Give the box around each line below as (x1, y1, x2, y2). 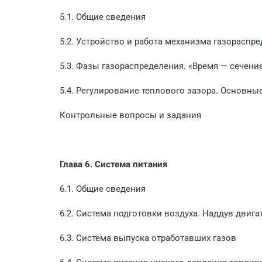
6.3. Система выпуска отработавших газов (60, 232, 236, 243)
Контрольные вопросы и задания (60, 109, 201, 120)
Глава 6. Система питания (60, 158, 167, 170)
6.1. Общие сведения (60, 183, 146, 194)
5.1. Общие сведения (60, 11, 146, 22)
